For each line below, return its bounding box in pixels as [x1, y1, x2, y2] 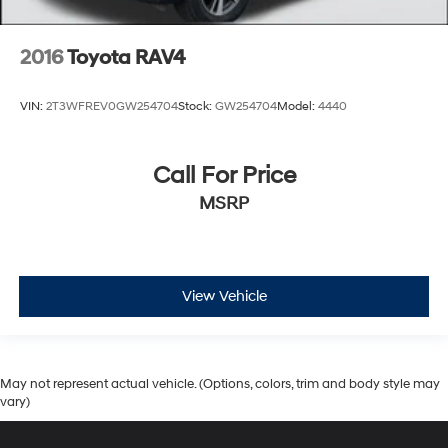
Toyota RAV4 [67, 45, 186, 70]
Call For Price [152, 161, 296, 192]
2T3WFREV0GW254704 [46, 98, 178, 114]
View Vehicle [181, 286, 267, 306]
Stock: [178, 98, 215, 114]
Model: [277, 98, 318, 114]
